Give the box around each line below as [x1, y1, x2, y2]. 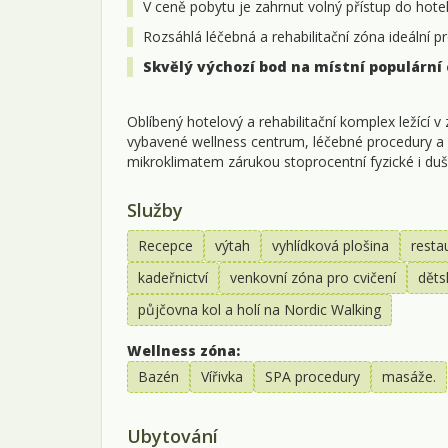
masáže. [382, 366, 436, 386]
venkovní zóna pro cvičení [230, 267, 396, 287]
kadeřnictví [138, 267, 208, 287]
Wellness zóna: [127, 340, 240, 360]
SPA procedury [265, 366, 360, 386]
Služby [127, 197, 183, 222]
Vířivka [201, 366, 243, 386]
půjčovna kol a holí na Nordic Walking [138, 299, 381, 319]
